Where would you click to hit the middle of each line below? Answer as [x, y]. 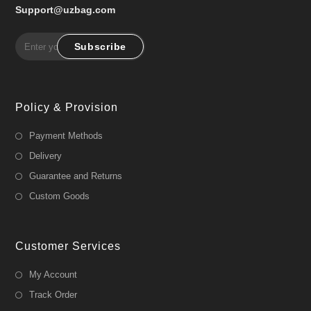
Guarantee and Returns [76, 176]
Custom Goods [60, 196]
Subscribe [100, 47]
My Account [53, 275]
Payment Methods [66, 136]
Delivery [46, 156]
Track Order [53, 295]
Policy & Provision [67, 108]
